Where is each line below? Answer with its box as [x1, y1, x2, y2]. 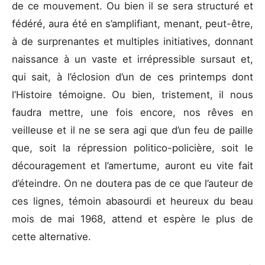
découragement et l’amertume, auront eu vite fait [12, 159, 253, 172]
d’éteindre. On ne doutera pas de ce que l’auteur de [12, 177, 253, 189]
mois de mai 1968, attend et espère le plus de [12, 212, 253, 225]
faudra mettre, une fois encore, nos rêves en [12, 106, 253, 118]
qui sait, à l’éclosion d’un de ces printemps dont [12, 70, 253, 83]
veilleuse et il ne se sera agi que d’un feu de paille [12, 124, 253, 136]
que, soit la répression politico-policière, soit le [12, 141, 253, 154]
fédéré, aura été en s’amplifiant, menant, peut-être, [12, 17, 253, 30]
